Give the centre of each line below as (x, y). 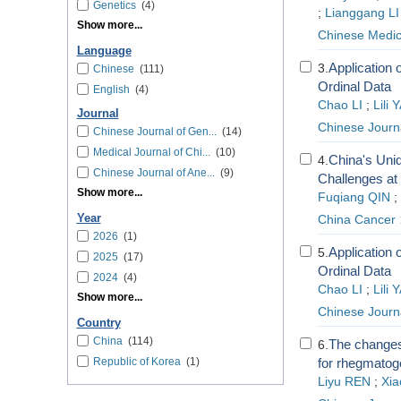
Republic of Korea (137, 362)
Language (104, 51)
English (111, 90)
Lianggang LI (362, 13)
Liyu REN (344, 382)
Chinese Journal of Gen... (154, 132)
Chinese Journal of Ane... (154, 173)
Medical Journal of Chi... (151, 152)
